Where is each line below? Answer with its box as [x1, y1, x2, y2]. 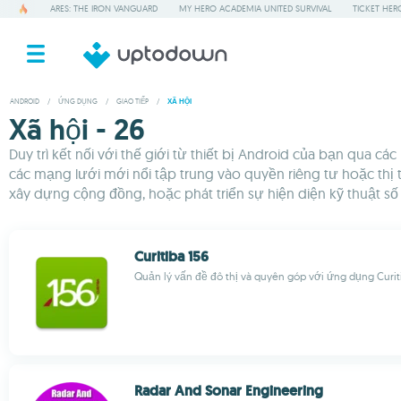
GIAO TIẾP [116, 97, 149, 106]
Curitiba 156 [134, 247, 209, 266]
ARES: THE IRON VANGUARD [50, 3, 158, 14]
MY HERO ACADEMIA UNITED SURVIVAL [179, 3, 331, 14]
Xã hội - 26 [9, 111, 145, 149]
